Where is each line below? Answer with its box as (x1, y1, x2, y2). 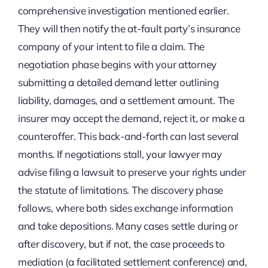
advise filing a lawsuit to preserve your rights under (17, 166, 246, 179)
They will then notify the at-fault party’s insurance (17, 22, 240, 35)
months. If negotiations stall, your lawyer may (17, 148, 222, 161)
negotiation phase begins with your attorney (17, 58, 217, 71)
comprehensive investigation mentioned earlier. (17, 4, 229, 17)
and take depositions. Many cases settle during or (17, 220, 238, 233)
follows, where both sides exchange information (17, 202, 233, 215)
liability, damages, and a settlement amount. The (17, 94, 234, 107)
